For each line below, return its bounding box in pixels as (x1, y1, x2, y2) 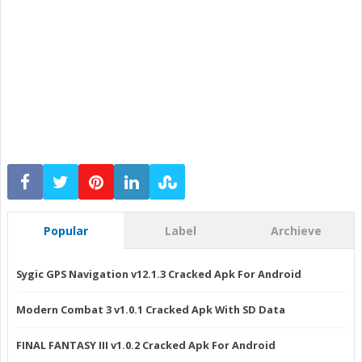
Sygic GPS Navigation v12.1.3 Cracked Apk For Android (16, 267, 301, 282)
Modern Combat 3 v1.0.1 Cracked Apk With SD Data (16, 302, 285, 318)
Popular (43, 222, 88, 238)
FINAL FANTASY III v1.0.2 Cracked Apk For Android (16, 338, 276, 353)
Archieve (270, 222, 322, 238)
